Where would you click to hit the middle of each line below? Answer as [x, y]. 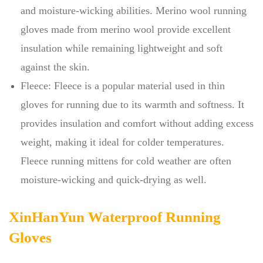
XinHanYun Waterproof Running [115, 217]
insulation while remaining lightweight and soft [122, 48]
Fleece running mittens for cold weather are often [126, 161]
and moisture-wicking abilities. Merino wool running [134, 11]
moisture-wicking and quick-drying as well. [114, 180]
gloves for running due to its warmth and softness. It [132, 104]
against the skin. [55, 67]
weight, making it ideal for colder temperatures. [122, 142]
